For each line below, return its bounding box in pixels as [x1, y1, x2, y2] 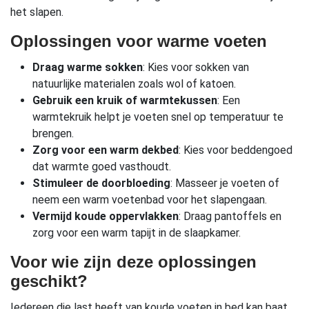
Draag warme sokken [32, 61, 143, 74]
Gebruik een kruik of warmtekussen [32, 94, 217, 108]
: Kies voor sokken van [143, 61, 249, 74]
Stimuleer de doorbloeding [32, 177, 170, 190]
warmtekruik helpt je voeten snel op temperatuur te [32, 110, 283, 124]
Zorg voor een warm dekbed [32, 143, 179, 157]
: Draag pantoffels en [179, 210, 281, 223]
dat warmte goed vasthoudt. [32, 160, 171, 174]
